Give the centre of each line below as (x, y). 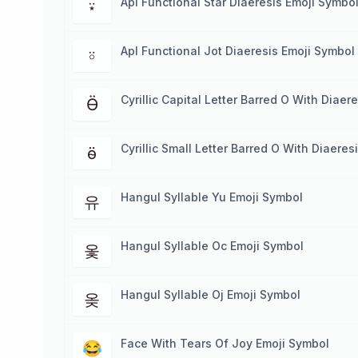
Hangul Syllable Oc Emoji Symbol (212, 246)
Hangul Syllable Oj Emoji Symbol (211, 294)
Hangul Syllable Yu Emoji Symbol (212, 197)
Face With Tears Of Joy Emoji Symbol (225, 343)
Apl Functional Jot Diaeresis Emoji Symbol (238, 51)
